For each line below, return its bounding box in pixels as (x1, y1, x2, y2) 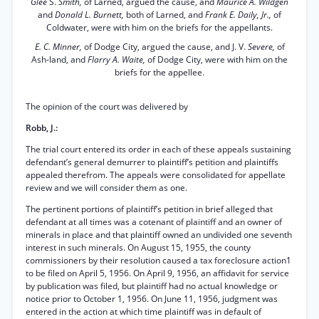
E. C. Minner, (34, 41, 84, 53)
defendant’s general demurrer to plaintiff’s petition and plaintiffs (26, 156, 278, 168)
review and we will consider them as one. (26, 182, 187, 194)
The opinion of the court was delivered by (26, 100, 188, 113)
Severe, (247, 41, 277, 53)
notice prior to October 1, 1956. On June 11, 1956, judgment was (26, 293, 278, 305)
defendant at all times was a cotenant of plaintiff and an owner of (26, 216, 282, 228)
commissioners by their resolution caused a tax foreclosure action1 (26, 254, 291, 266)
